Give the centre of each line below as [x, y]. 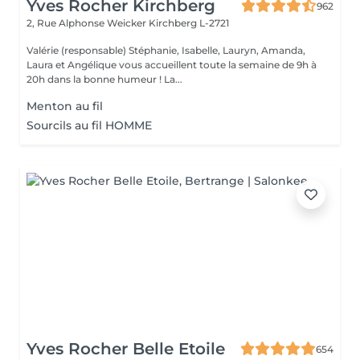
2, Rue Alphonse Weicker [88, 23]
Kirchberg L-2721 [189, 23]
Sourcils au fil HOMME [89, 125]
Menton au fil [65, 106]
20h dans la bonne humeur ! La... [173, 79]
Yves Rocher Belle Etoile [126, 349]
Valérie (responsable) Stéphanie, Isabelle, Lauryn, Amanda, [166, 50]
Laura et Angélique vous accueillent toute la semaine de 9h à [172, 65]
